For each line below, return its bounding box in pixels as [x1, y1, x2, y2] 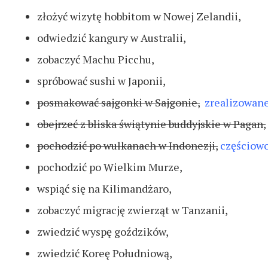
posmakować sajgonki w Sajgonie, [37, 95, 200, 110]
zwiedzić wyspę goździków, [37, 224, 169, 239]
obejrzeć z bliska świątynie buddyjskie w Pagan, [37, 117, 266, 132]
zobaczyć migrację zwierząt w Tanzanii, [37, 203, 228, 218]
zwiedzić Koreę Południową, [37, 246, 172, 261]
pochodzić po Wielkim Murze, [37, 160, 182, 175]
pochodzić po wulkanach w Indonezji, [37, 138, 218, 153]
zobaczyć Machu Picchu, [37, 52, 154, 67]
